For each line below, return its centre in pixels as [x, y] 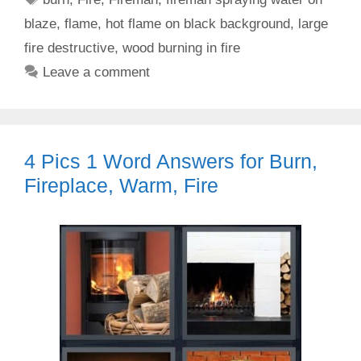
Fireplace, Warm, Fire [121, 185]
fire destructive [69, 48]
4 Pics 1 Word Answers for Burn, [171, 161]
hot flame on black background [198, 24]
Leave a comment [97, 72]
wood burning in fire [181, 48]
